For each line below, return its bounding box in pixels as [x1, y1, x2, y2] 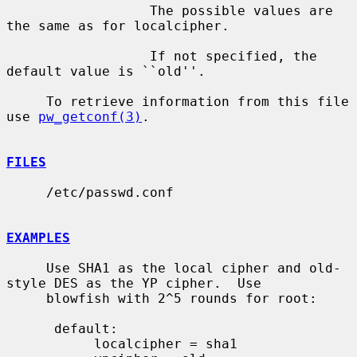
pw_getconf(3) [38, 108, 142, 124]
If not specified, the [6, 48, 150, 64]
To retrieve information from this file [6, 93, 46, 109]
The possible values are [6, 2, 150, 18]
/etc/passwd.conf [6, 184, 46, 200]
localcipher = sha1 [6, 335, 94, 351]
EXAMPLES [6, 229, 70, 245]
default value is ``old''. [6, 63, 206, 79]
